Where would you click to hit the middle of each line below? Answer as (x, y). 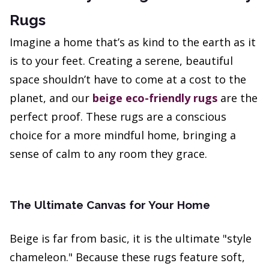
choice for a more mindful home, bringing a (123, 135)
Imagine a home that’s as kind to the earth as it (133, 42)
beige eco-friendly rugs (155, 98)
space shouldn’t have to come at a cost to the (128, 80)
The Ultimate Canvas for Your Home (110, 205)
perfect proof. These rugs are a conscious (118, 117)
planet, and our (51, 98)
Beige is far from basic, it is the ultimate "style (131, 239)
